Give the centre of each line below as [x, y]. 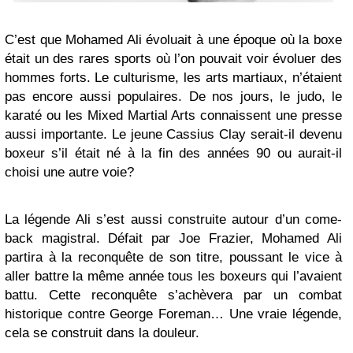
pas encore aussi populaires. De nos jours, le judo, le [173, 97]
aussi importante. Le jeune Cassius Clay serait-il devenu [173, 135]
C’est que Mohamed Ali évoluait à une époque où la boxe [173, 40]
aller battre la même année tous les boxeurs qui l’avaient [173, 277]
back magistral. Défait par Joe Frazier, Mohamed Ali [173, 239]
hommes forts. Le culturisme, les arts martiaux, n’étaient [173, 78]
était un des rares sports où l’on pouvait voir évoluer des [173, 59]
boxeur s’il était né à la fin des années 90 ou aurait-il [173, 154]
